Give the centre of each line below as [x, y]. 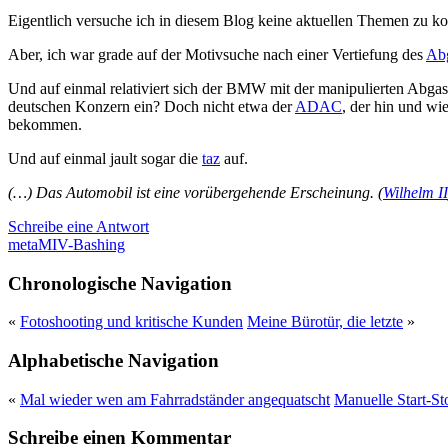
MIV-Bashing [81, 244]
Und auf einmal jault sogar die [105, 158]
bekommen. [45, 124]
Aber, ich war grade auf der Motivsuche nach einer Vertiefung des [217, 54]
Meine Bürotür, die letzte [325, 322]
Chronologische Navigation [120, 283]
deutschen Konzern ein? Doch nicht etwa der [151, 106]
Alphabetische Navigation [113, 360]
